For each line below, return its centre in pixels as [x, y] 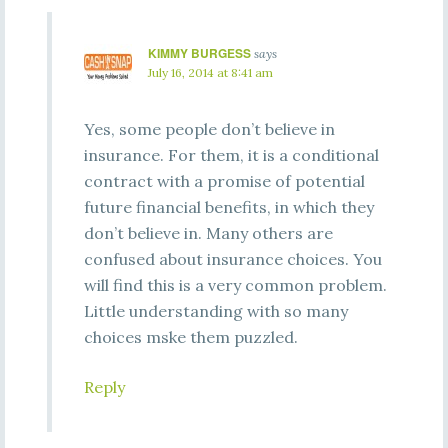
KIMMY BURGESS [199, 53]
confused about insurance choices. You [232, 259]
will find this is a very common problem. [235, 285]
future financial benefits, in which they [228, 207]
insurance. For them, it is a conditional [231, 155]
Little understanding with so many [215, 311]
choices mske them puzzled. [190, 337]
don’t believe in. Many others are [208, 233]
